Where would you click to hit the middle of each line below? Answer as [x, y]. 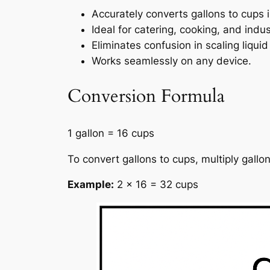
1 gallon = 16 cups [111, 133]
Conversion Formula [146, 97]
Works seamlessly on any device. [171, 61]
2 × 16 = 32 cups [156, 185]
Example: [91, 185]
